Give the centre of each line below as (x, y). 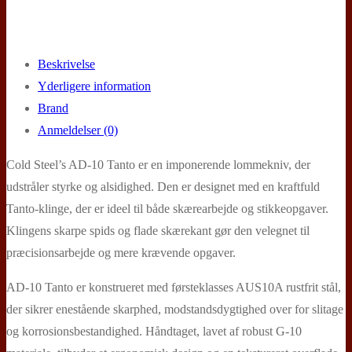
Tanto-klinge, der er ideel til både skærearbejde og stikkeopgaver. (167, 208)
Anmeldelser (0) (78, 130)
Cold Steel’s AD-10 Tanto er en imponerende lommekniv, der (158, 164)
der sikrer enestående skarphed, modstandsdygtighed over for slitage (175, 309)
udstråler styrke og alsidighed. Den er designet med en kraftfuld (163, 186)
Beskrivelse (66, 64)
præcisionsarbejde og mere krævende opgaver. (121, 252)
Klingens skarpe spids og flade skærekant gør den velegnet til (158, 230)
